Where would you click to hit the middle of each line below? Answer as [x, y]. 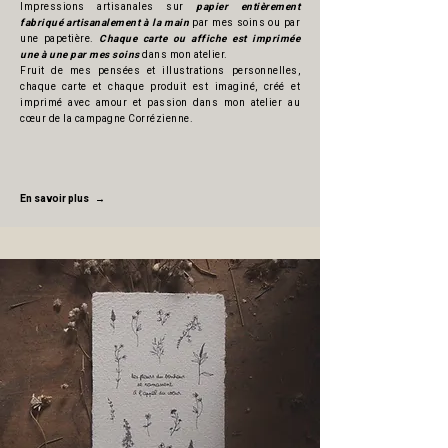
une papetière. [60, 39]
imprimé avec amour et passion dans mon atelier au [160, 103]
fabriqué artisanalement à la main [105, 23]
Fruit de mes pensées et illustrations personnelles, [160, 71]
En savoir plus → [62, 199]
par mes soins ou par [245, 23]
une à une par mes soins [80, 55]
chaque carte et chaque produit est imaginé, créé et [160, 87]
